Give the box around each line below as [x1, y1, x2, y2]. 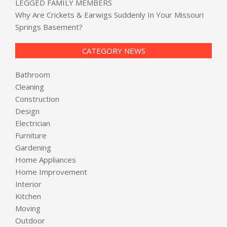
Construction [15, 93, 59, 104]
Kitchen [15, 191, 41, 201]
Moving [15, 203, 41, 213]
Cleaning [15, 81, 44, 92]
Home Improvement [15, 166, 87, 177]
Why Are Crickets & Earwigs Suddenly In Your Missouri [15, 9, 204, 20]
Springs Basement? [15, 21, 83, 32]
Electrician [15, 118, 50, 128]
